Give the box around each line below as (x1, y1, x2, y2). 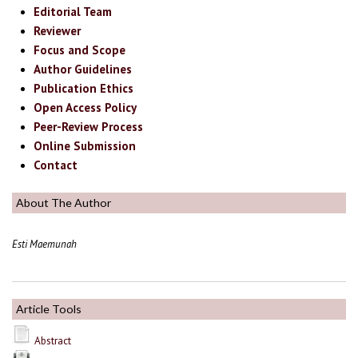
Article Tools (16, 302, 82, 316)
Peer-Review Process (34, 119, 144, 135)
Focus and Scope (34, 42, 126, 58)
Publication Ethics (34, 81, 134, 97)
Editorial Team (34, 4, 113, 20)
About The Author (16, 195, 111, 209)
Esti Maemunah (12, 237, 77, 252)
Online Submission (34, 138, 137, 154)
